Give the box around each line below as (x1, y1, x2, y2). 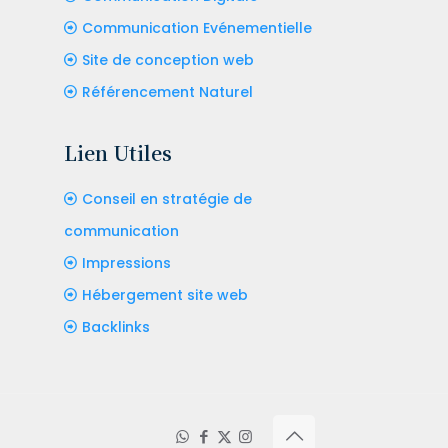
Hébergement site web (81, 284, 248, 305)
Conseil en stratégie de (81, 188, 252, 209)
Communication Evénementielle (81, 17, 312, 38)
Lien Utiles (63, 137, 172, 167)
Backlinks (81, 316, 150, 337)
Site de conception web (81, 49, 254, 70)
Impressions (81, 252, 171, 273)
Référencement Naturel (81, 81, 253, 102)
